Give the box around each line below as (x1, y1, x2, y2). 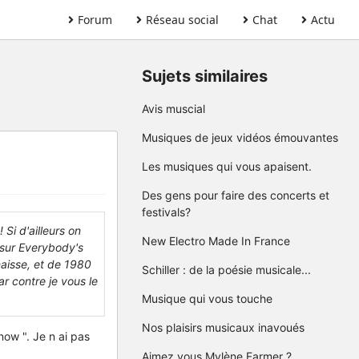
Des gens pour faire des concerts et (142, 188, 329, 202)
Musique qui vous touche (142, 292, 272, 305)
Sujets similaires (142, 67, 268, 86)
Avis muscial (142, 102, 205, 115)
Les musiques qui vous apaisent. (142, 159, 312, 173)
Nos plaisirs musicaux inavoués (142, 321, 305, 334)
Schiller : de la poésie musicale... (142, 263, 311, 276)
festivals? (142, 205, 191, 219)
